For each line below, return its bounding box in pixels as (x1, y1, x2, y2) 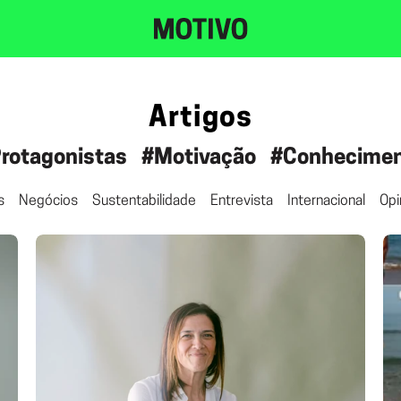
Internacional (286, 194, 365, 209)
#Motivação (141, 148, 256, 169)
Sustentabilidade (91, 194, 196, 209)
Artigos (149, 105, 252, 133)
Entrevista (209, 194, 273, 209)
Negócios (18, 194, 78, 209)
